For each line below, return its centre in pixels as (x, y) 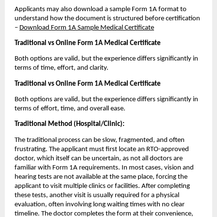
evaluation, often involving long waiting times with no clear (100, 204)
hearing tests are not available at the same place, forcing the (101, 177)
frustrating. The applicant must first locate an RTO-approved (102, 149)
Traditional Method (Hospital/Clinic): (70, 124)
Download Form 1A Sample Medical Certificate (87, 28)
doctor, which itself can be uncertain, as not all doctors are (99, 158)
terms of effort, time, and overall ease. (70, 109)
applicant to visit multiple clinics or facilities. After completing (102, 186)
